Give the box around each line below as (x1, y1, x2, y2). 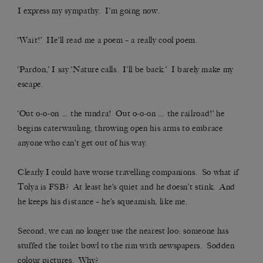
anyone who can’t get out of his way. (18, 138, 149, 149)
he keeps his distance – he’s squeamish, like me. (18, 197, 188, 207)
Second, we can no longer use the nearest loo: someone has (18, 226, 229, 237)
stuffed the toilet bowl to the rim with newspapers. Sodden (18, 241, 235, 251)
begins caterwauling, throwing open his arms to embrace (18, 123, 223, 134)
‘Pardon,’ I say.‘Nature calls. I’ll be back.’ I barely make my (18, 65, 234, 75)
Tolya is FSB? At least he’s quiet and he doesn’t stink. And (18, 182, 236, 193)
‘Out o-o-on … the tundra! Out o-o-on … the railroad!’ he (18, 109, 225, 119)
